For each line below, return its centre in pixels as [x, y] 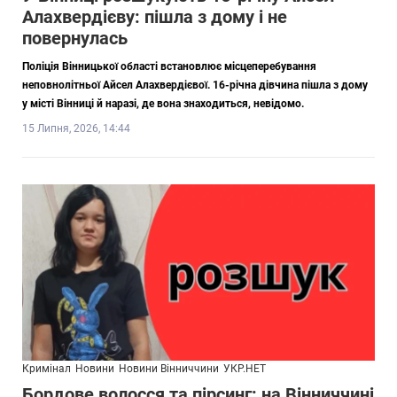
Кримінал [47, 368]
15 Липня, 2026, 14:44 [76, 128]
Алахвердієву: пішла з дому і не [155, 16]
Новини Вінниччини [169, 368]
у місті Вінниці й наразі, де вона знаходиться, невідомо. [163, 103]
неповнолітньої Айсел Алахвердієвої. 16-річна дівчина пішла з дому [195, 85]
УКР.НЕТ [245, 368]
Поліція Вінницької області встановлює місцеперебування [169, 66]
